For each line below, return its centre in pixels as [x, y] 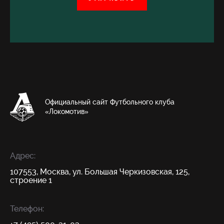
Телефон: [27, 209]
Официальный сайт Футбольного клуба [110, 102]
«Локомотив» [67, 111]
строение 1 [31, 180]
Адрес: [23, 156]
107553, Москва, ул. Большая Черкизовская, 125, [100, 172]
